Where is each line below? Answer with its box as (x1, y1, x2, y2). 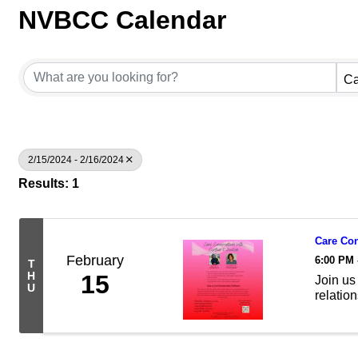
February (66, 252, 124, 268)
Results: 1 (18, 176, 79, 190)
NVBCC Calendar (18, 6, 226, 34)
